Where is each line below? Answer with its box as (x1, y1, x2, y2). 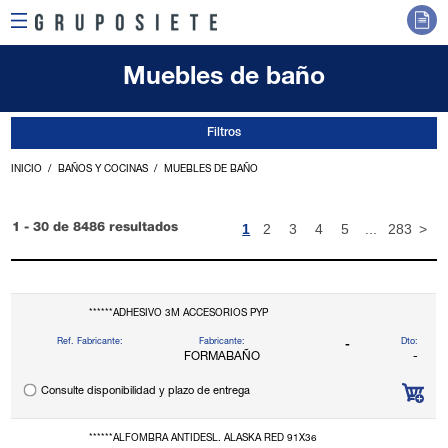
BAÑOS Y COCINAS (58, 165, 149, 176)
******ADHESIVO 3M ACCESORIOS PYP (88, 309, 268, 320)
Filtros (207, 127, 241, 140)
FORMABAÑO (183, 351, 260, 364)
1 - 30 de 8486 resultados (12, 222, 179, 236)
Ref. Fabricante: (57, 338, 124, 348)
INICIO (11, 165, 43, 176)
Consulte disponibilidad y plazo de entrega (40, 386, 250, 398)
